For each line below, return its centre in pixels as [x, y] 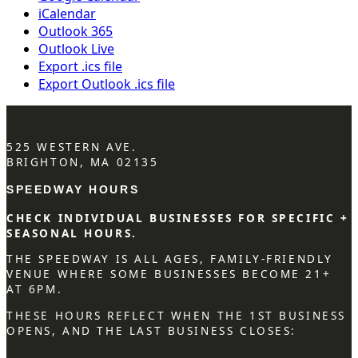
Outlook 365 [76, 31]
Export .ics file [80, 66]
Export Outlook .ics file [107, 84]
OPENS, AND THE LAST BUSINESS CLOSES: [152, 331]
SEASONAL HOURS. [72, 233]
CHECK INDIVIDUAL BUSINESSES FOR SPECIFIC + [178, 217]
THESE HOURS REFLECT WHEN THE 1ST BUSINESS [176, 316]
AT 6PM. [35, 289]
